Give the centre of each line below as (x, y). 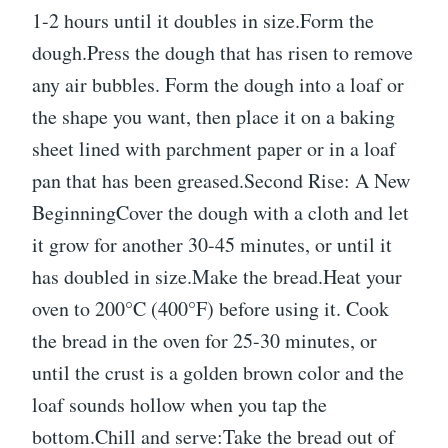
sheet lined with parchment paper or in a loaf (214, 149)
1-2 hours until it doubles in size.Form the (203, 21)
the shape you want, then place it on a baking (213, 117)
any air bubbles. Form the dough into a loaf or (218, 85)
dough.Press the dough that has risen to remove (222, 53)
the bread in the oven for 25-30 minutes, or (204, 341)
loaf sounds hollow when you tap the (179, 405)
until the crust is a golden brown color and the (218, 373)
